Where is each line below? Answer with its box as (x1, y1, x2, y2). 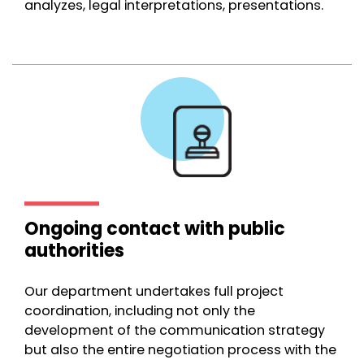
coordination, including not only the (24, 301, 255, 320)
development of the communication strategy (24, 321, 325, 340)
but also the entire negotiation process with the (24, 340, 336, 359)
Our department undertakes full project (24, 282, 284, 301)
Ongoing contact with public (24, 216, 285, 241)
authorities (24, 238, 124, 263)
